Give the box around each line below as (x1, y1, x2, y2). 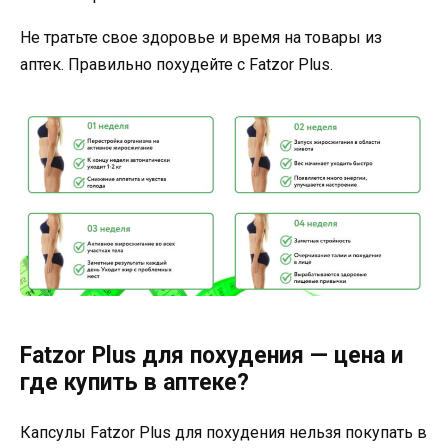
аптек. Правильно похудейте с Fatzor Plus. (20, 54, 333, 74)
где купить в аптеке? (20, 369, 249, 397)
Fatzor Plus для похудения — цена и (20, 342, 403, 370)
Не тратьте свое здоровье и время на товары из (20, 27, 382, 47)
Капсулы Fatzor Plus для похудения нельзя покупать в (20, 423, 427, 443)
